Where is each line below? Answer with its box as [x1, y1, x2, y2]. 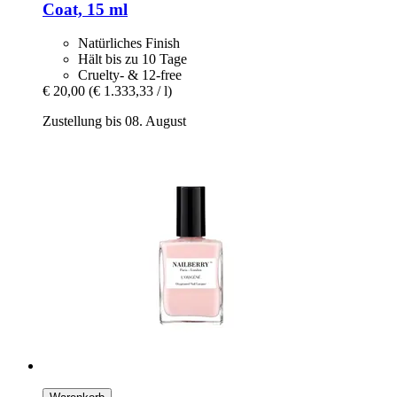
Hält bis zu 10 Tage [78, 51, 187, 67]
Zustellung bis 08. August [43, 113, 186, 129]
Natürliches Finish [78, 35, 180, 51]
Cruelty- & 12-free [78, 67, 182, 83]
